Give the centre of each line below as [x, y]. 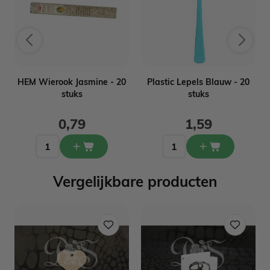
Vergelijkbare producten [135, 181]
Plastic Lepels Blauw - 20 [198, 82]
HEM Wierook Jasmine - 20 [72, 82]
